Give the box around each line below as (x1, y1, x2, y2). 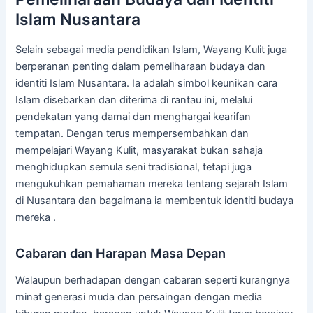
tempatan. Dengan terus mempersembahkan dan (15, 127, 249, 140)
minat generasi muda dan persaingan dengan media (15, 291, 263, 303)
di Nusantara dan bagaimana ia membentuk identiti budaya (15, 194, 294, 208)
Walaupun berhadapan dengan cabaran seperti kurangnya (15, 274, 291, 286)
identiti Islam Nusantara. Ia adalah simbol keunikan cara (15, 77, 278, 90)
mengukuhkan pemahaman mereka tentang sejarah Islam (15, 177, 289, 191)
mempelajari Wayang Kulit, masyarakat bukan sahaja (15, 144, 263, 157)
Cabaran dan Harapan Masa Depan (15, 245, 226, 261)
